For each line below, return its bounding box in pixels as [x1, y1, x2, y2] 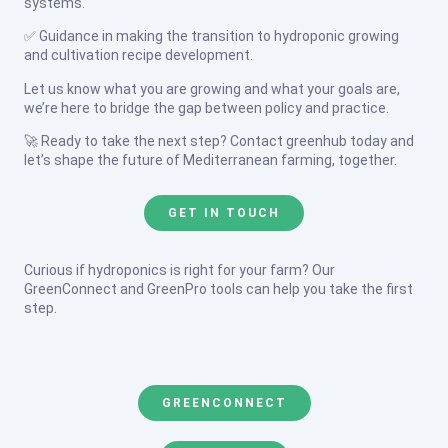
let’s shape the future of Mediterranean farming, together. [24, 152, 397, 169]
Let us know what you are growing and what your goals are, [24, 80, 400, 97]
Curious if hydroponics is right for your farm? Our [24, 261, 335, 278]
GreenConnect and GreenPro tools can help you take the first [24, 280, 413, 297]
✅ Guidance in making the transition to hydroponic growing [24, 28, 399, 45]
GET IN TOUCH [168, 205, 280, 220]
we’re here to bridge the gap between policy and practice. [24, 99, 389, 116]
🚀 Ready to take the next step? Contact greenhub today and [24, 133, 414, 150]
